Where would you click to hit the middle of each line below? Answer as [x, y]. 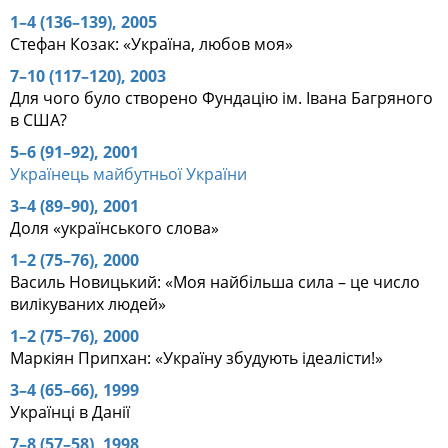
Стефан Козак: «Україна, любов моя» [151, 43]
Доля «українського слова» [114, 227]
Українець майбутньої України [128, 173]
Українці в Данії [70, 411]
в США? [38, 119]
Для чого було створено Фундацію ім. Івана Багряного [221, 97]
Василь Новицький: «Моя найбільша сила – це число [215, 281]
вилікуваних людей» [88, 303]
